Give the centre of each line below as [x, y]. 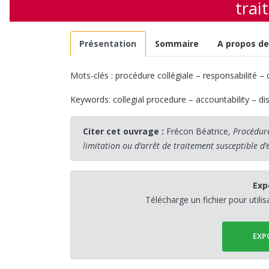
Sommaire [177, 43]
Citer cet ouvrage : [123, 131]
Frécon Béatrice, [200, 131]
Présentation [108, 43]
